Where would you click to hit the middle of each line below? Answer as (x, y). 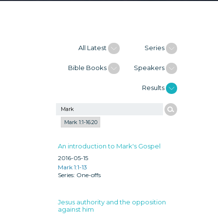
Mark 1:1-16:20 (81, 122)
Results (154, 88)
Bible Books (88, 68)
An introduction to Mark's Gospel (109, 146)
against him (76, 209)
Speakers (150, 68)
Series (155, 48)
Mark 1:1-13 (73, 167)
